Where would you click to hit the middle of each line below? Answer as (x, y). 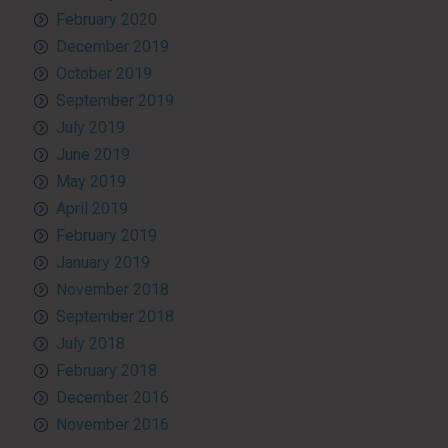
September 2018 (114, 316)
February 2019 (106, 235)
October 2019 (103, 73)
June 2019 (92, 154)
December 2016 (112, 397)
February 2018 (106, 370)
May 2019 (90, 181)
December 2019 (112, 46)
